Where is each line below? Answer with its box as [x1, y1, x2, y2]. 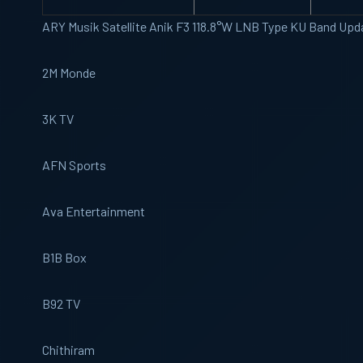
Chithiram [42, 342, 95, 357]
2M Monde [42, 65, 96, 80]
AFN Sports [42, 157, 106, 173]
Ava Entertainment [42, 203, 145, 219]
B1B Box [42, 250, 87, 265]
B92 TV [42, 296, 80, 311]
